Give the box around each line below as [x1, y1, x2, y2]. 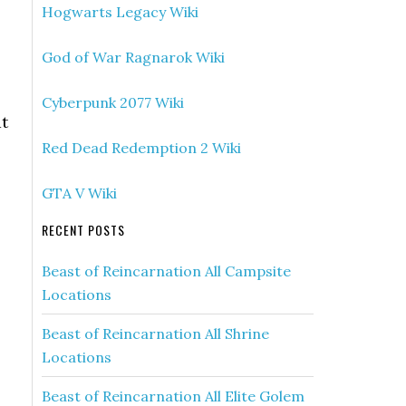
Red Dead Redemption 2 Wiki [42, 139, 241, 157]
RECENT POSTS [42, 220, 125, 239]
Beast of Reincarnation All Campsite [42, 262, 291, 280]
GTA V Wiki [42, 184, 117, 202]
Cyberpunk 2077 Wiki [42, 93, 184, 111]
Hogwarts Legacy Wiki [42, 3, 198, 21]
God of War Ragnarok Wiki [42, 48, 225, 66]
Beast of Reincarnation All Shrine [42, 324, 269, 343]
